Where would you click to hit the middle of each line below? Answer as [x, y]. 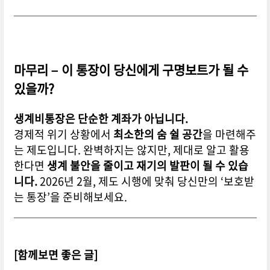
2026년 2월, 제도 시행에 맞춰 [108, 181]
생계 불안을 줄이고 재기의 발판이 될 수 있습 [147, 166]
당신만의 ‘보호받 [215, 181]
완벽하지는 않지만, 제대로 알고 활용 [166, 150]
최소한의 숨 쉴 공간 [158, 134]
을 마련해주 [229, 134]
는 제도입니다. [48, 150]
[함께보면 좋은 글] [55, 255]
